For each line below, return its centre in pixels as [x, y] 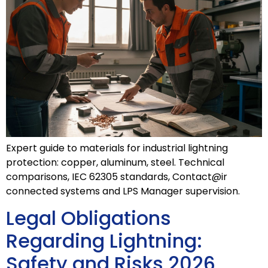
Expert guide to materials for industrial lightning [117, 148]
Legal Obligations [89, 218]
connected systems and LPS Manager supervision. [123, 191]
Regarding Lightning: [104, 241]
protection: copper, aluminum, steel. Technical [115, 162]
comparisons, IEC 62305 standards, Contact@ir [117, 176]
